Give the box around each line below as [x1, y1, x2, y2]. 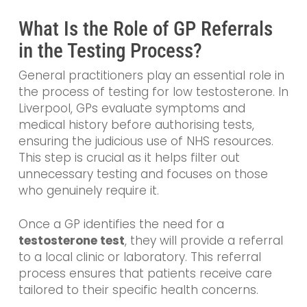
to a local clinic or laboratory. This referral [18, 249, 261, 266]
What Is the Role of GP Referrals [18, 16, 273, 40]
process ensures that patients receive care [18, 265, 272, 282]
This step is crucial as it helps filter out [18, 149, 240, 166]
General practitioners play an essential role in [18, 66, 284, 84]
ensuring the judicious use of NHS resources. [18, 132, 273, 149]
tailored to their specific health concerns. [18, 282, 258, 299]
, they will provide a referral [124, 232, 283, 249]
